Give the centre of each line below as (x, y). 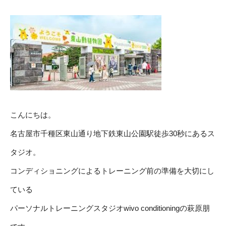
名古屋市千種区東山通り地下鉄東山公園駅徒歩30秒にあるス (112, 133)
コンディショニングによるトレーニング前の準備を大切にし (112, 171)
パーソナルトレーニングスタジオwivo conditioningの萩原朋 (110, 208)
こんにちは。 (33, 115)
